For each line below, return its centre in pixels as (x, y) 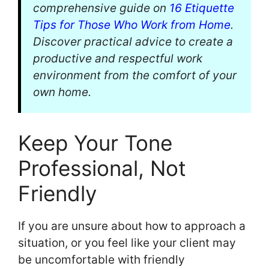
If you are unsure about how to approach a (132, 226)
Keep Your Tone (95, 143)
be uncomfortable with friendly (101, 259)
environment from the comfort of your (135, 76)
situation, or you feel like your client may (127, 243)
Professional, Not (102, 168)
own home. (62, 92)
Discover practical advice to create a (133, 42)
